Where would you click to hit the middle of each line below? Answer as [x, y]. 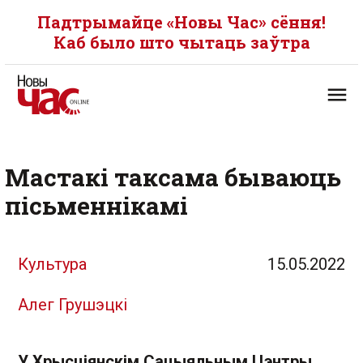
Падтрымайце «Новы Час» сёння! [181, 22]
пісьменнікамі [96, 205]
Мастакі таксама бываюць [173, 177]
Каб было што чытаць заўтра [181, 42]
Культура [52, 264]
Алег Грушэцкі [73, 305]
